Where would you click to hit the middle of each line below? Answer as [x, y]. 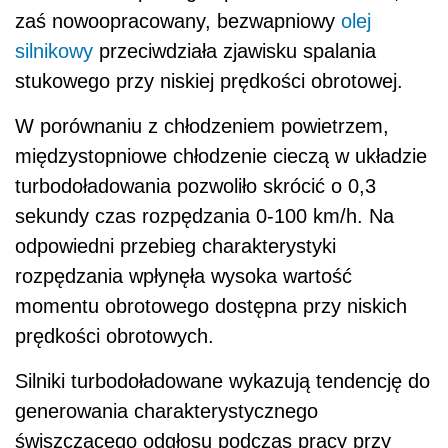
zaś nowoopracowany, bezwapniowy [178, 20]
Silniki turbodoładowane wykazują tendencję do [222, 380]
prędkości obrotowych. [114, 335]
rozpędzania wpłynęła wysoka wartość [183, 275]
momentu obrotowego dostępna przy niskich [211, 305]
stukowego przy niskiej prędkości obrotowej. [209, 80]
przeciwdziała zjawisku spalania [234, 50]
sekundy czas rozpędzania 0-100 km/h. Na [204, 215]
